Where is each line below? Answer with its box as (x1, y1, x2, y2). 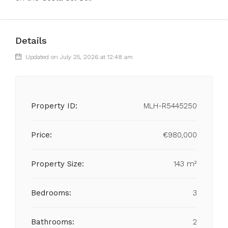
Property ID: (31, 101, 77, 110)
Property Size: (31, 159, 84, 168)
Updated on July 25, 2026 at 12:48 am (23, 53, 133, 61)
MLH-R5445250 (144, 101, 197, 110)
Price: (31, 130, 52, 139)
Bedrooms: (31, 188, 71, 197)
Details (15, 35, 47, 46)
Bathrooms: (31, 217, 74, 226)
